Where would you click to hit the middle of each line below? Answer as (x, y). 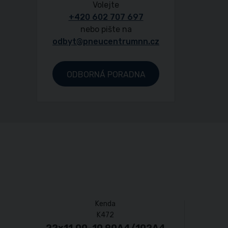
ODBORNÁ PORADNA (106, 74)
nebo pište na (106, 29)
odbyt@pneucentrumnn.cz (106, 41)
